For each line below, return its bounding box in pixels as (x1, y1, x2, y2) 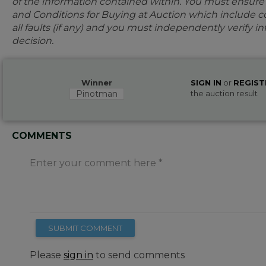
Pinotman (76, 88, 118, 99)
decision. (12, 35, 53, 46)
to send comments (93, 249, 185, 261)
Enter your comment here (30, 157, 156, 169)
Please (30, 249, 64, 261)
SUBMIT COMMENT (48, 223, 122, 233)
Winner (81, 78, 113, 87)
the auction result (191, 88, 258, 98)
